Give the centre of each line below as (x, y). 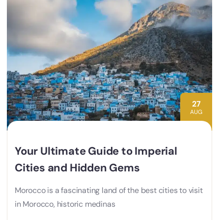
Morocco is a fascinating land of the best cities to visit (109, 191)
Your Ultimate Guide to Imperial (96, 151)
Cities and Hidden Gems (77, 168)
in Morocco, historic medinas (65, 204)
